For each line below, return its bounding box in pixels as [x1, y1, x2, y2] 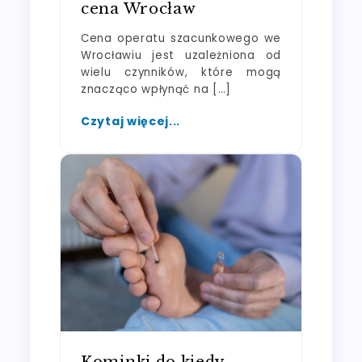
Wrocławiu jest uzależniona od [81, 47, 281, 63]
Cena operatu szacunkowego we [81, 30, 281, 46]
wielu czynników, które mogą [81, 64, 281, 80]
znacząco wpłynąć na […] [81, 81, 232, 97]
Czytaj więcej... [81, 112, 181, 129]
